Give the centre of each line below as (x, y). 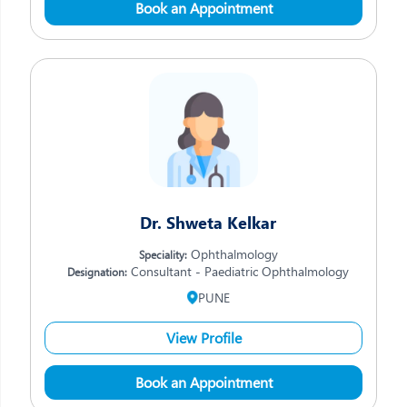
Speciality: (163, 254)
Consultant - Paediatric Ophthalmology (238, 271)
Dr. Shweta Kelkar (208, 223)
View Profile (203, 338)
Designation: (97, 272)
